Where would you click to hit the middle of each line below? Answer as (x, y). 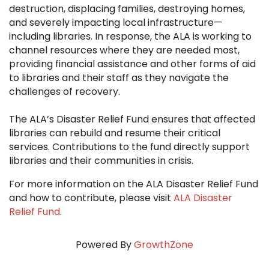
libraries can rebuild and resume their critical (115, 133)
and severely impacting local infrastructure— (116, 23)
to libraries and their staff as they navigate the (119, 78)
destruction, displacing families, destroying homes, (127, 9)
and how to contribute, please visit (91, 198)
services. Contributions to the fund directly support (129, 147)
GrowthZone (164, 245)
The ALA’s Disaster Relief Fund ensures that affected (132, 119)
